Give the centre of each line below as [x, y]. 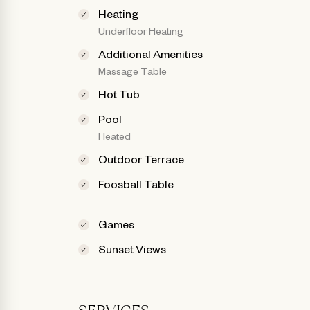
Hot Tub [119, 93]
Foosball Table [136, 183]
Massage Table [133, 70]
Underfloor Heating [141, 30]
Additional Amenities [151, 53]
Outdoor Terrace [142, 158]
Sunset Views [133, 248]
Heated [115, 135]
